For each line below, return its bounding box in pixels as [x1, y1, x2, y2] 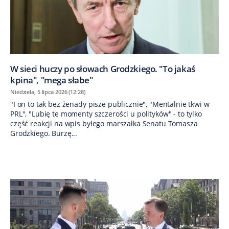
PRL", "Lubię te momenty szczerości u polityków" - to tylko [10, 108, 202, 119]
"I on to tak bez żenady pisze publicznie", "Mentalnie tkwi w [10, 99, 210, 109]
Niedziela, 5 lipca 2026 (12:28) [10, 87, 85, 96]
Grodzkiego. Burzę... [10, 128, 78, 138]
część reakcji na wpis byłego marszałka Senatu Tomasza [10, 118, 198, 128]
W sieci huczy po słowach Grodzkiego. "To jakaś [10, 62, 195, 75]
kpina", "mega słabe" [10, 74, 93, 86]
